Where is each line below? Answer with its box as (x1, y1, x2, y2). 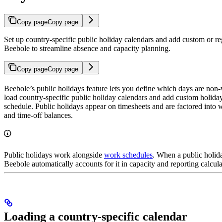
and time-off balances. (4, 111, 73, 120)
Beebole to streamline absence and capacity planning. (4, 44, 170, 53)
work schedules (104, 151, 153, 160)
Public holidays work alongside (4, 151, 104, 160)
